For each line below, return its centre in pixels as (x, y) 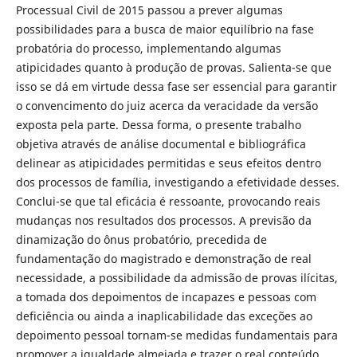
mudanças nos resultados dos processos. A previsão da (163, 220)
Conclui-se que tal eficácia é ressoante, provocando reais (168, 201)
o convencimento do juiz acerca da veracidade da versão (167, 105)
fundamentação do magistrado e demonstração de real (163, 258)
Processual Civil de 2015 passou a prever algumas (149, 10)
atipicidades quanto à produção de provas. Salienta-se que (173, 67)
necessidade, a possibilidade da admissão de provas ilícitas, (177, 277)
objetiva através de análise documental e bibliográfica (161, 143)
